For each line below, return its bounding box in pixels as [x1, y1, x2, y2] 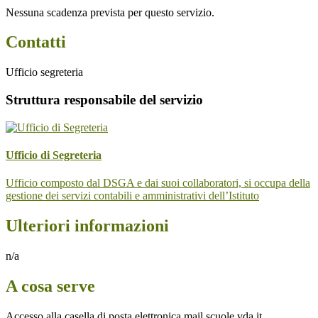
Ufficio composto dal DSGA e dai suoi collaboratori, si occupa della [6, 177, 310, 190]
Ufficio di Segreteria [6, 149, 102, 162]
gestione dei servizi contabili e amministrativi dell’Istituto [6, 190, 259, 202]
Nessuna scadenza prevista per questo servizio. [6, 6, 214, 18]
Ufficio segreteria [6, 66, 83, 79]
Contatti [6, 33, 66, 52]
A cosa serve [6, 277, 95, 296]
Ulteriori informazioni [6, 216, 169, 236]
